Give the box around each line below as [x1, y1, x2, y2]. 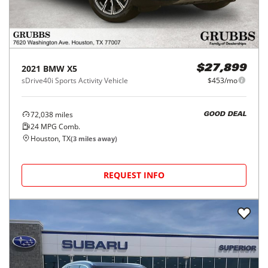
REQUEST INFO [103, 169, 165, 181]
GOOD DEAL [203, 111, 246, 118]
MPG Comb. [39, 121, 80, 132]
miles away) [77, 133, 117, 143]
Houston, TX [31, 133, 71, 144]
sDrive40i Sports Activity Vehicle [22, 75, 128, 86]
